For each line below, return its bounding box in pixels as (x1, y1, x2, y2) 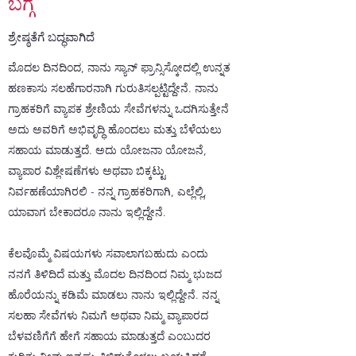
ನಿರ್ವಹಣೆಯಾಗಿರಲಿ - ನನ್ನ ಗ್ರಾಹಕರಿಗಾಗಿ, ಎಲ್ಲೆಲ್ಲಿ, (8, 184, 207, 199)
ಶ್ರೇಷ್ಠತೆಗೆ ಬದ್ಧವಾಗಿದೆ (8, 29, 95, 44)
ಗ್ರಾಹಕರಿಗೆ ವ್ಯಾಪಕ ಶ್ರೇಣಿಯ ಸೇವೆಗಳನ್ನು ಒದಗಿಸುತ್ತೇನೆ (8, 102, 229, 116)
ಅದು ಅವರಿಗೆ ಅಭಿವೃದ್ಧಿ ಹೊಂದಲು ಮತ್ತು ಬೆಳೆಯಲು (8, 122, 222, 137)
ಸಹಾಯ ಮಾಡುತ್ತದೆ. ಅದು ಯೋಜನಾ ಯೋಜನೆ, (8, 143, 207, 157)
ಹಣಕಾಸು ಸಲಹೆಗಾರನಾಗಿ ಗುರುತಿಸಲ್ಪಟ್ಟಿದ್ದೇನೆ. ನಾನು (8, 81, 219, 95)
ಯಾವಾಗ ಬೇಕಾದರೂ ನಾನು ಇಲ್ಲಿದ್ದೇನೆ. (8, 205, 166, 219)
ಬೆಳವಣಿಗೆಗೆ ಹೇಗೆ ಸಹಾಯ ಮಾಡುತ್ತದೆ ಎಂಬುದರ (8, 329, 211, 343)
